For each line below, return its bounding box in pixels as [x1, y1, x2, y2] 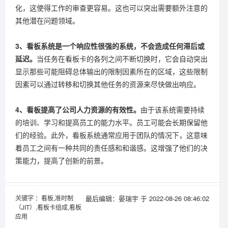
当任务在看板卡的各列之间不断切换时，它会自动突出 [37, 53, 208, 64]
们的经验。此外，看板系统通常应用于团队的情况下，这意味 [15, 130, 208, 140]
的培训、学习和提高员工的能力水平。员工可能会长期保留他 [15, 117, 208, 128]
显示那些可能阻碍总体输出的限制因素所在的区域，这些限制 [15, 66, 208, 77]
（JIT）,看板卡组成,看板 [15, 203, 81, 212]
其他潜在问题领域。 [15, 15, 79, 26]
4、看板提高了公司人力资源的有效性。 [15, 104, 140, 115]
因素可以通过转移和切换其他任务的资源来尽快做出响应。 [15, 79, 201, 90]
